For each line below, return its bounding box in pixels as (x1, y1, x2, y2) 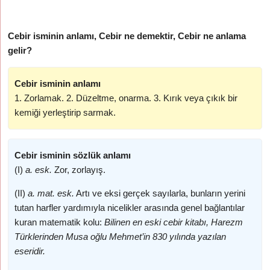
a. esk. (25, 165, 52, 175)
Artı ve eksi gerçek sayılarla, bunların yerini (74, 188, 246, 198)
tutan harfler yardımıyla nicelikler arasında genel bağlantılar (14, 202, 245, 213)
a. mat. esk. (28, 188, 75, 198)
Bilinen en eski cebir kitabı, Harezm (102, 217, 243, 227)
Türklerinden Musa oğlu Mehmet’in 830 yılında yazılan (14, 231, 227, 242)
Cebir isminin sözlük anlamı (14, 150, 131, 160)
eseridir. (14, 246, 46, 256)
